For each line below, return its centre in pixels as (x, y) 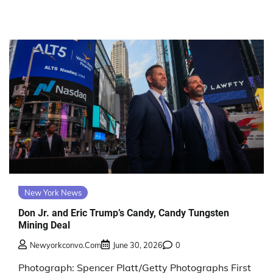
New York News (53, 192)
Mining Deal (44, 225)
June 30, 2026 (138, 245)
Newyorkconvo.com (66, 245)
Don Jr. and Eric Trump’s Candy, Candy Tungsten (124, 213)
